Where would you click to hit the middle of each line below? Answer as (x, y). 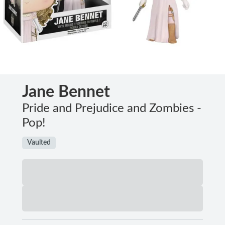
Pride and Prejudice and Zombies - (112, 108)
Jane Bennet (66, 92)
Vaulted (39, 142)
